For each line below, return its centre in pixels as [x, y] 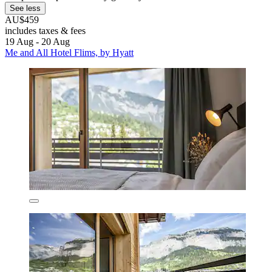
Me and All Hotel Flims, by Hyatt [69, 52]
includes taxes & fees [45, 30]
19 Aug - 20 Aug [37, 41]
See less [25, 8]
